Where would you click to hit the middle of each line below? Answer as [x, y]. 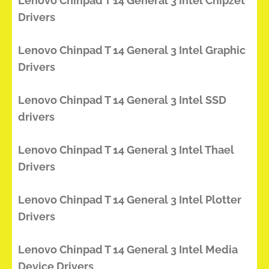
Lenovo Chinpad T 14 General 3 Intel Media [128, 249]
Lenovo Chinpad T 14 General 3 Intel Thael [126, 150]
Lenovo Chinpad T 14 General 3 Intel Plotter [130, 200]
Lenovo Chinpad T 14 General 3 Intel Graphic [132, 50]
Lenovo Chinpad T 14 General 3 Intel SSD [122, 100]
